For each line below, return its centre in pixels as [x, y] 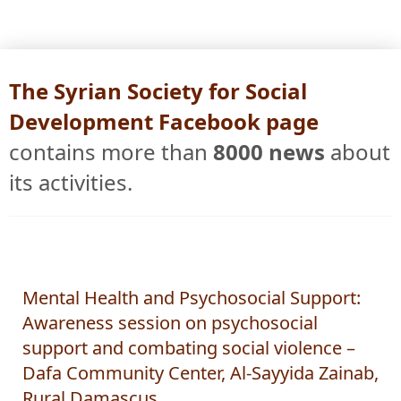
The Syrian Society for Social [158, 106]
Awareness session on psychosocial [170, 337]
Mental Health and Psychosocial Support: [192, 312]
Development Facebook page [164, 136]
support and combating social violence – [189, 363]
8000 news [269, 166]
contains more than [111, 166]
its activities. [71, 197]
